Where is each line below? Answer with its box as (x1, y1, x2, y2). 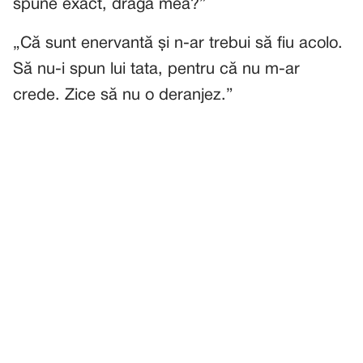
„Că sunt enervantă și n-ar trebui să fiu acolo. (13, 36, 343, 51)
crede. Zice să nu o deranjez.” (13, 88, 233, 103)
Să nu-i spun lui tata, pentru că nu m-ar (13, 62, 300, 77)
